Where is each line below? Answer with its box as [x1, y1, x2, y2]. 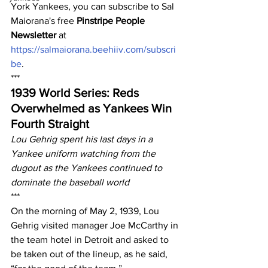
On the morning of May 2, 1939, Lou [11, 206, 162, 216]
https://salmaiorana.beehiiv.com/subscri [11, 44, 176, 54]
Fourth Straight [11, 117, 89, 130]
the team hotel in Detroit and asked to [11, 234, 171, 245]
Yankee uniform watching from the [11, 148, 158, 159]
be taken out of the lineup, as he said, [11, 249, 170, 259]
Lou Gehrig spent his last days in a [11, 134, 155, 144]
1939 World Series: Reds [11, 86, 142, 99]
